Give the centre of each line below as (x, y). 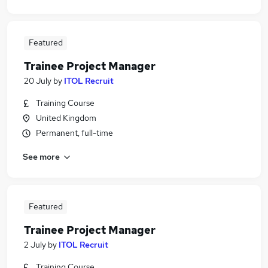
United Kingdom (66, 118)
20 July (38, 81)
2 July (35, 245)
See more (41, 156)
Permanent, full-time (74, 133)
